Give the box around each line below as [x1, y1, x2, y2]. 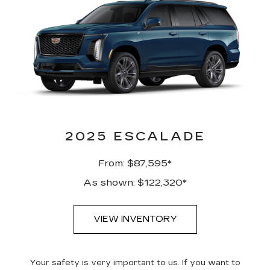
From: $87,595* [98, 157, 172, 169]
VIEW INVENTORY [93, 213, 177, 224]
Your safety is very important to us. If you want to [30, 257, 240, 268]
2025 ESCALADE [64, 128, 206, 143]
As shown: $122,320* [83, 176, 187, 188]
